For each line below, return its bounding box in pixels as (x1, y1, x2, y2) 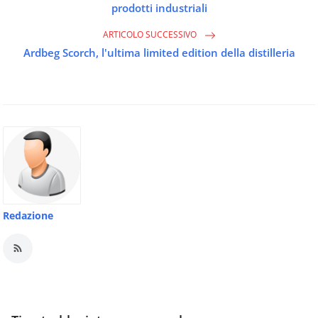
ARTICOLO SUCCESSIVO (102, 28, 199, 40)
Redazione (3, 208, 53, 222)
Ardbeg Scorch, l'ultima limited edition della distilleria (23, 45, 295, 60)
